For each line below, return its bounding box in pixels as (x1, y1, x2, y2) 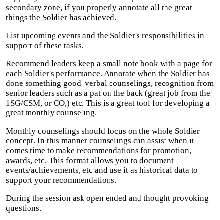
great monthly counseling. (6, 108, 97, 117)
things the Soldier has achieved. (6, 13, 116, 22)
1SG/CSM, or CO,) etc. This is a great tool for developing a (6, 98, 210, 108)
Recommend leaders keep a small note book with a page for (6, 59, 212, 68)
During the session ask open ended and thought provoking (6, 193, 209, 203)
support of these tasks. (6, 41, 83, 50)
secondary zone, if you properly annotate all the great (6, 3, 192, 12)
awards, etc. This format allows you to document (6, 156, 174, 165)
